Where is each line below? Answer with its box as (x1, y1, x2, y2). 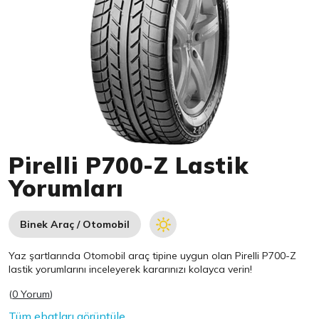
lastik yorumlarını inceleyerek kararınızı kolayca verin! (9, 263, 253, 276)
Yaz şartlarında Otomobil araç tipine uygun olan (9, 249, 236, 262)
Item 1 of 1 (7, 145, 65, 159)
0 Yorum (12, 288, 51, 300)
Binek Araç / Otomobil (20, 218, 130, 231)
